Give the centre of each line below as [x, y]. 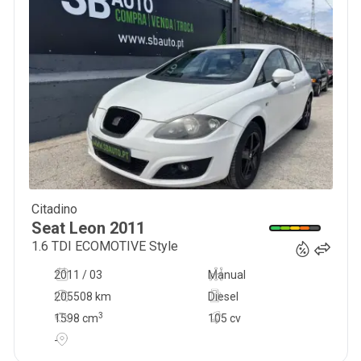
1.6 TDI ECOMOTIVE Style [104, 246]
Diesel [223, 297]
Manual [226, 275]
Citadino [54, 209]
